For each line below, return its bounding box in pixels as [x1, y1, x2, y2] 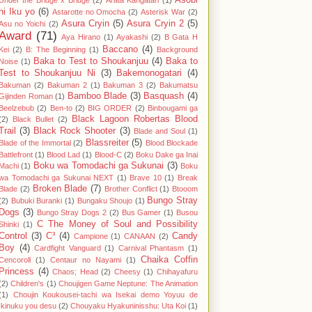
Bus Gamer [121, 208, 162, 217]
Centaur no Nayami [50, 256, 121, 265]
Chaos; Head [52, 267, 98, 276]
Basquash [143, 91, 185, 102]
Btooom [172, 185, 198, 194]
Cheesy [114, 267, 141, 276]
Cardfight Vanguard [34, 244, 101, 253]
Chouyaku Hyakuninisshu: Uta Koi [70, 302, 186, 311]
